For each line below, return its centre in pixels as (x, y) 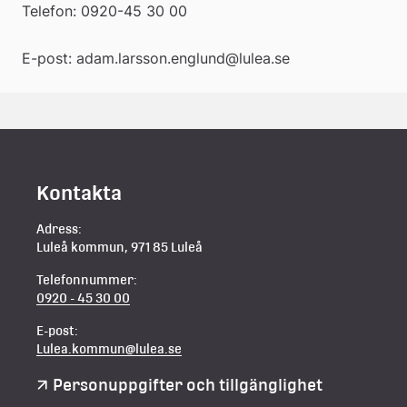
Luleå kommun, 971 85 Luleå (119, 247)
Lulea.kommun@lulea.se (109, 348)
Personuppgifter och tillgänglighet (188, 384)
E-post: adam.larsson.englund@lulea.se (156, 58)
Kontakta (79, 192)
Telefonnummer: (87, 279)
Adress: (59, 228)
